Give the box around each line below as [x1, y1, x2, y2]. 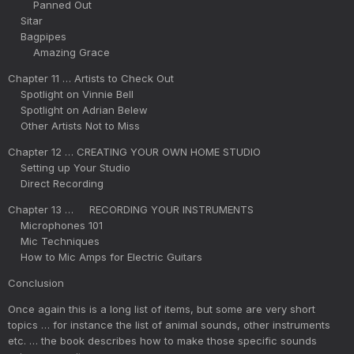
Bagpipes [8, 29, 66, 43]
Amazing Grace [8, 45, 110, 58]
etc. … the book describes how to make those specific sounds [8, 333, 317, 347]
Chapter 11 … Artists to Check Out [8, 71, 174, 85]
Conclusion [8, 276, 64, 289]
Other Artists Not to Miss [8, 119, 140, 132]
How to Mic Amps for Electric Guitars [8, 250, 202, 263]
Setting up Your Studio [8, 160, 130, 174]
